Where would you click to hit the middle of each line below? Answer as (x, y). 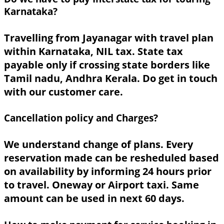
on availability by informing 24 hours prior (108, 171)
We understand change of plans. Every (98, 144)
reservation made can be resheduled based (111, 157)
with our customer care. (63, 91)
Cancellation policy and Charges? (81, 118)
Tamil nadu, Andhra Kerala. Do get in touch (111, 78)
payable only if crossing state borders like (107, 64)
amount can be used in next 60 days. (94, 198)
